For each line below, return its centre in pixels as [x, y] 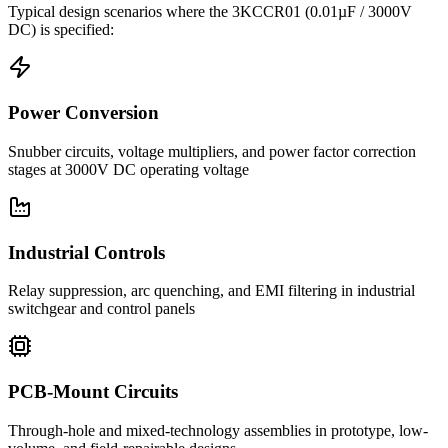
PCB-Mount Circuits [93, 392]
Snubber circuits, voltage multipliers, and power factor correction [212, 151]
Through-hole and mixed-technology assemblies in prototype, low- [218, 430]
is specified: [77, 30]
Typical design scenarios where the [120, 12]
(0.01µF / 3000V [356, 12]
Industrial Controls [86, 252]
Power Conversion [83, 113]
